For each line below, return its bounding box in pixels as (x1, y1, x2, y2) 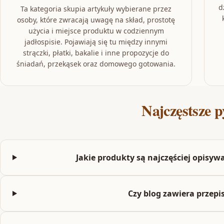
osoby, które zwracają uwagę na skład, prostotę (17, 15, 175, 24)
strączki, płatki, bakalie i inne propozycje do (23, 48, 169, 57)
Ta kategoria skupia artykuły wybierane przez (20, 4, 171, 13)
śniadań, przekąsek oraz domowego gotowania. (16, 59, 175, 68)
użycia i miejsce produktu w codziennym (28, 26, 164, 35)
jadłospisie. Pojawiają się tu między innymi (24, 37, 167, 46)
